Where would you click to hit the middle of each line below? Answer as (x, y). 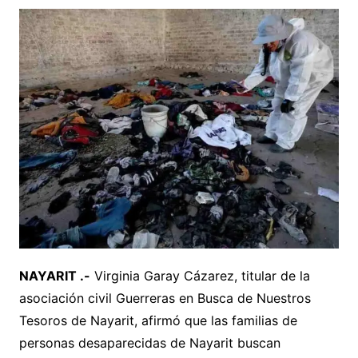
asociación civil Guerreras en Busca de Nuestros (165, 298)
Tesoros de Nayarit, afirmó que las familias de (158, 321)
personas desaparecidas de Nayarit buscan (149, 343)
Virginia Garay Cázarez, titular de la (200, 276)
